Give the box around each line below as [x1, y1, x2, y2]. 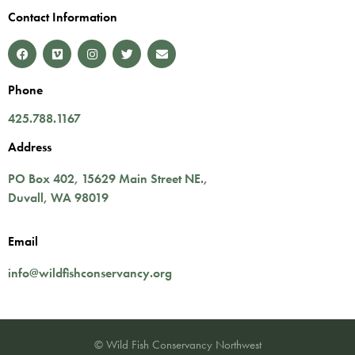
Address [8, 139, 52, 156]
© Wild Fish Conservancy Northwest [94, 337, 261, 353]
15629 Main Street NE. [82, 170, 204, 188]
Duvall [8, 189, 44, 207]
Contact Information [8, 9, 117, 26]
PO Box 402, [8, 170, 82, 188]
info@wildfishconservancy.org [8, 264, 172, 281]
